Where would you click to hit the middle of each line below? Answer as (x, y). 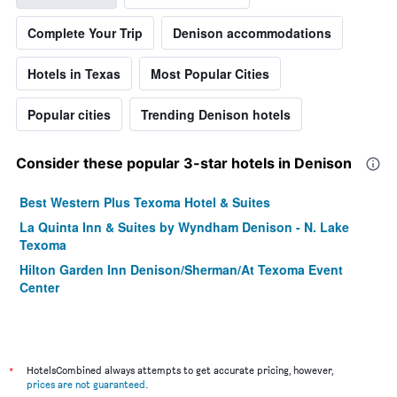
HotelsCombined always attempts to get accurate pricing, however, (180, 370)
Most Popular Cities (210, 74)
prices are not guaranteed (86, 385)
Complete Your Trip (85, 33)
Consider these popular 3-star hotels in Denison (184, 163)
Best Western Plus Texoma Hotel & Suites (145, 202)
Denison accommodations (252, 33)
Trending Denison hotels (216, 115)
